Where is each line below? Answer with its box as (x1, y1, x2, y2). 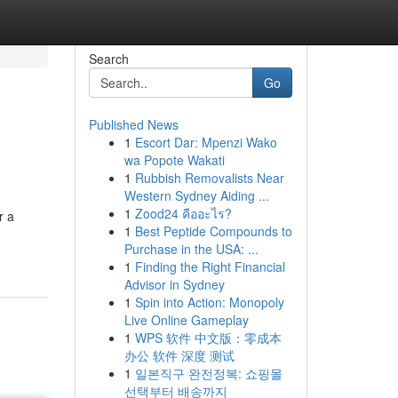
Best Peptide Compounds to (134, 222, 292, 240)
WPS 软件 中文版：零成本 (134, 329, 282, 346)
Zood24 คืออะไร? (134, 204, 232, 222)
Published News (88, 115, 179, 133)
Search (88, 50, 129, 68)
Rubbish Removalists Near (134, 169, 284, 187)
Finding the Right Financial (134, 258, 285, 275)
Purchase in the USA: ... (123, 240, 259, 258)
